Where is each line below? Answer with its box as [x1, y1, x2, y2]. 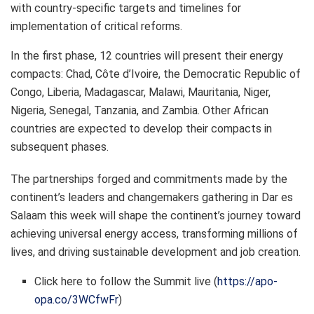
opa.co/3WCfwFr [34, 292, 119, 306]
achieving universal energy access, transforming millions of [11, 226, 298, 240]
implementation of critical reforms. [11, 19, 182, 33]
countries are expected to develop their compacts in [11, 121, 272, 135]
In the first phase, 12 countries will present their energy [11, 48, 283, 62]
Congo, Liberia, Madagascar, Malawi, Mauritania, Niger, [11, 85, 271, 99]
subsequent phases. [11, 139, 109, 153]
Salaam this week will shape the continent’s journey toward [11, 208, 301, 222]
